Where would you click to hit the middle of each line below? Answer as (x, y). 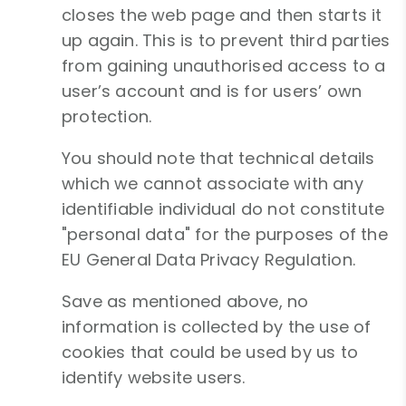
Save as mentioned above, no (185, 302)
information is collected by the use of (217, 327)
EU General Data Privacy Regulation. (209, 260)
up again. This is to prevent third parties (226, 41)
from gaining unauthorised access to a (224, 66)
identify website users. (154, 378)
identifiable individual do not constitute (223, 209)
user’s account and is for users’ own (212, 92)
